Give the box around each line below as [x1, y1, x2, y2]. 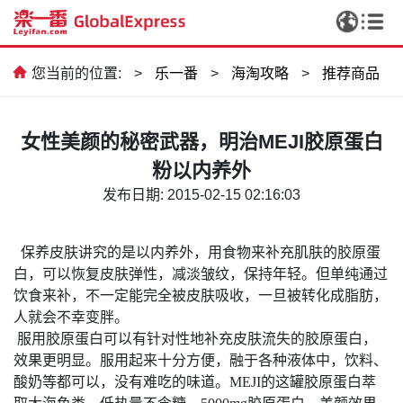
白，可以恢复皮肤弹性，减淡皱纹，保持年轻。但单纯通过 [13, 265, 388, 282]
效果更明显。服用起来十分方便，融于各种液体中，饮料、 [13, 352, 388, 368]
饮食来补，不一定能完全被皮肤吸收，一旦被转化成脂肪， [13, 287, 388, 303]
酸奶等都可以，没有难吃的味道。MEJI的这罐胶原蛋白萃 [13, 373, 376, 390]
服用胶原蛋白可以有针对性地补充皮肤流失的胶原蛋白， [17, 330, 377, 346]
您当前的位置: [31, 66, 121, 81]
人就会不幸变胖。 [13, 309, 129, 325]
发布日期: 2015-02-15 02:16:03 [103, 186, 300, 202]
